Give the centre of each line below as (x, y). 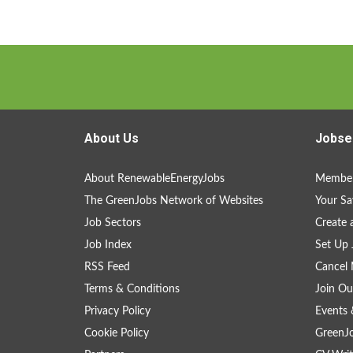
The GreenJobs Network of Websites (174, 201)
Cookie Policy (117, 333)
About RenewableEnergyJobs (154, 179)
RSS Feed (107, 267)
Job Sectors (113, 223)
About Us (111, 138)
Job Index (108, 245)
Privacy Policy (117, 311)
